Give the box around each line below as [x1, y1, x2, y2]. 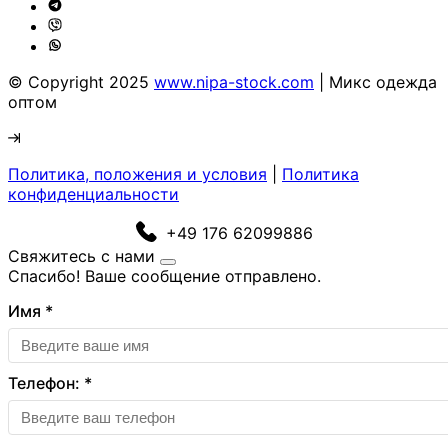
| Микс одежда [314, 71, 437, 92]
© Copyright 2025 [8, 71, 154, 92]
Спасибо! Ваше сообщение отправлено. [8, 265, 321, 286]
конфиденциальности [8, 183, 179, 204]
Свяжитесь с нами [8, 245, 155, 266]
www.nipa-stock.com [154, 71, 314, 92]
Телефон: [8, 372, 84, 393]
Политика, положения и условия [8, 163, 267, 184]
